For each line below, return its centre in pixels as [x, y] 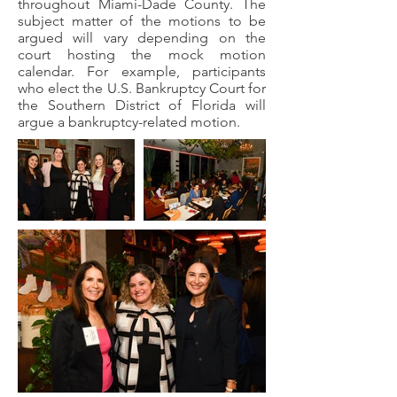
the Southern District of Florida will [142, 105]
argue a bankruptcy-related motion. [129, 121]
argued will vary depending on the [142, 37]
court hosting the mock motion [142, 54]
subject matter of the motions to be [142, 20]
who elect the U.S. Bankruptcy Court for [142, 88]
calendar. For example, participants [142, 71]
